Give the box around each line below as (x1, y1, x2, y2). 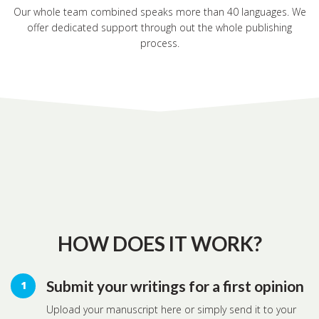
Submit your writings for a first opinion (46, 276, 304, 295)
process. (140, 36, 179, 50)
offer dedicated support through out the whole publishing (27, 20, 292, 34)
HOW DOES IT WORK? (57, 231, 262, 256)
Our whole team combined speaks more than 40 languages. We (13, 4, 306, 19)
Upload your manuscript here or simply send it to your (46, 302, 296, 316)
